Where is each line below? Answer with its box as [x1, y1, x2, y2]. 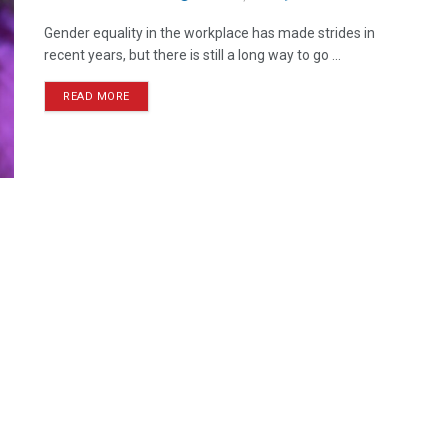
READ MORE [63, 90, 130, 103]
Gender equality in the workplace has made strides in [44, 25, 375, 41]
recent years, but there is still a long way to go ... [44, 47, 341, 63]
